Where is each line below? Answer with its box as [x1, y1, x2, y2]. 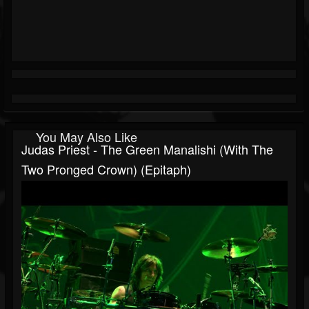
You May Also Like [36, 128, 137, 146]
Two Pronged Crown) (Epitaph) [21, 160, 191, 179]
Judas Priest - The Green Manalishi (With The [21, 140, 273, 159]
